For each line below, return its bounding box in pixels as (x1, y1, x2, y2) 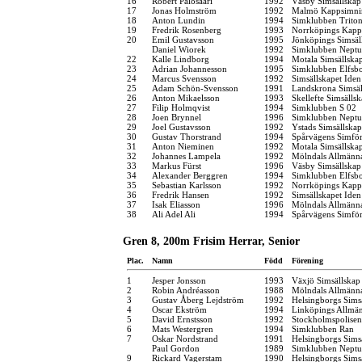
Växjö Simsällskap (292, 275, 360, 285)
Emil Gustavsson (152, 34, 214, 44)
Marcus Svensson (152, 73, 217, 83)
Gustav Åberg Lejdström (152, 294, 244, 305)
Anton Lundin (152, 15, 205, 25)
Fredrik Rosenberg (152, 24, 221, 35)
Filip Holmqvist (152, 102, 210, 112)
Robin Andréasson (152, 284, 220, 295)
